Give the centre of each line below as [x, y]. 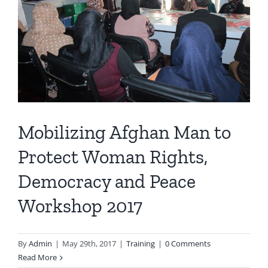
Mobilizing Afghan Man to [124, 133]
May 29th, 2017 [89, 244]
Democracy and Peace [107, 182]
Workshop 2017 [80, 206]
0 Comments [188, 244]
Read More [37, 258]
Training [141, 244]
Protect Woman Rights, [113, 157]
